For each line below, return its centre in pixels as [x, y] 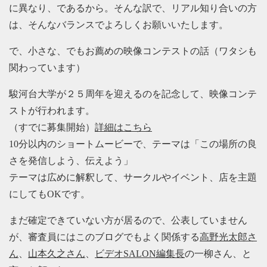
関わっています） [47, 68]
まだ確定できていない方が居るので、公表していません [128, 220]
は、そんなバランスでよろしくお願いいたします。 [119, 25]
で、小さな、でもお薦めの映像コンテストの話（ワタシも [133, 51]
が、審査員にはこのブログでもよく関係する [104, 237]
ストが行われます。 [52, 111]
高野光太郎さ [228, 237]
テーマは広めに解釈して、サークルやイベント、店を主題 [133, 177]
